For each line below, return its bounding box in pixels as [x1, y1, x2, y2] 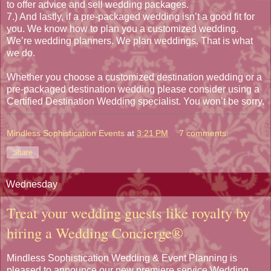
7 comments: [179, 128, 229, 139]
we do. [7, 48, 35, 59]
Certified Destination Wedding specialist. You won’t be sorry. [7, 96, 264, 107]
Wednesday [6, 179, 57, 190]
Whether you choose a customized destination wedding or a [7, 72, 262, 83]
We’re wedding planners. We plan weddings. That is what [7, 36, 253, 47]
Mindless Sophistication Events [7, 128, 125, 139]
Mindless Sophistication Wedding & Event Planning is [7, 252, 237, 263]
